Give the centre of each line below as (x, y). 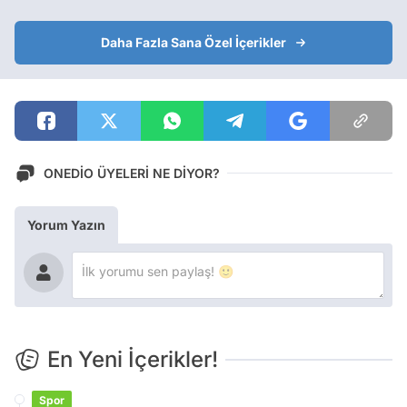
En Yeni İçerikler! (133, 359)
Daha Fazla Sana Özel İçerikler (194, 42)
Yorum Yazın (66, 224)
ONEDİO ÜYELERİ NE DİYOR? (132, 174)
